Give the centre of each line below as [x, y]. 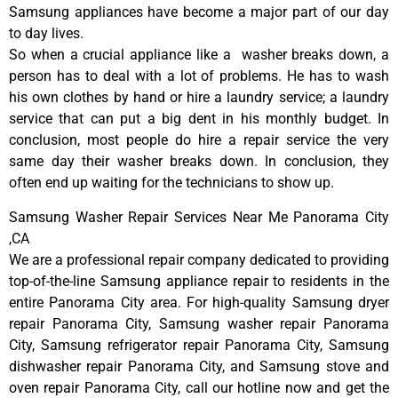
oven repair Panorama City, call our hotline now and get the [199, 387]
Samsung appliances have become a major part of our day [199, 12]
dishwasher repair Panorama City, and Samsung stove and [199, 366]
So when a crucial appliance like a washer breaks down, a [199, 55]
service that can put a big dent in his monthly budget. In [199, 119]
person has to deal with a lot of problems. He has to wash [199, 76]
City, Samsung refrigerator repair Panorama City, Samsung [199, 345]
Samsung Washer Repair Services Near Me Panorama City [199, 217]
